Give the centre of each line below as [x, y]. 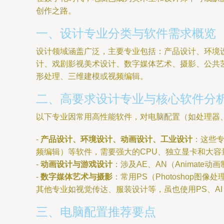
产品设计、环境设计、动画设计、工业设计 [116, 139]
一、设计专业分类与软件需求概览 [126, 33]
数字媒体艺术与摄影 [76, 177]
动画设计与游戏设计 [76, 164]
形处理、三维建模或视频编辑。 [92, 76]
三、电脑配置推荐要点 [96, 212]
